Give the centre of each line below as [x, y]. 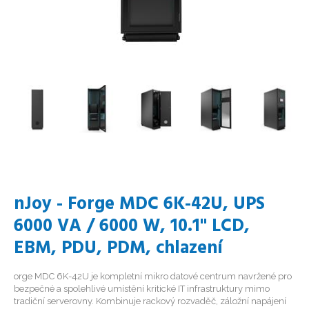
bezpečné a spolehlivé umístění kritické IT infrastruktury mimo [142, 289]
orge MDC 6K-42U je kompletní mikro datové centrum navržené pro [153, 276]
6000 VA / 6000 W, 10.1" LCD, [132, 227]
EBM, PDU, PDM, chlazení [118, 249]
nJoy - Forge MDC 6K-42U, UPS [139, 205]
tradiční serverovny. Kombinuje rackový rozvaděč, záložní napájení [150, 301]
